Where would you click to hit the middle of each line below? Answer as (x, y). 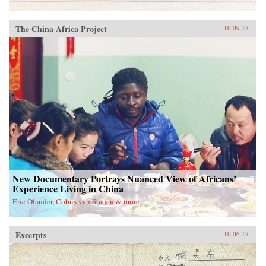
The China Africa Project (61, 28)
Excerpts (31, 235)
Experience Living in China (68, 188)
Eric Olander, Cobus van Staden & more (76, 201)
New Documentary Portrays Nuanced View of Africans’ (124, 178)
